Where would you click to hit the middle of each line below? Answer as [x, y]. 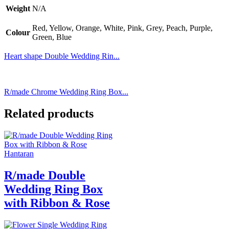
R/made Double [45, 175]
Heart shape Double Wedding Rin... [62, 56]
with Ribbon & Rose [57, 203]
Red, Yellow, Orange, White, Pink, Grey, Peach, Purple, [122, 28]
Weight [18, 8]
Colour [18, 32]
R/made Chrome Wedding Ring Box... [66, 91]
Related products [49, 113]
